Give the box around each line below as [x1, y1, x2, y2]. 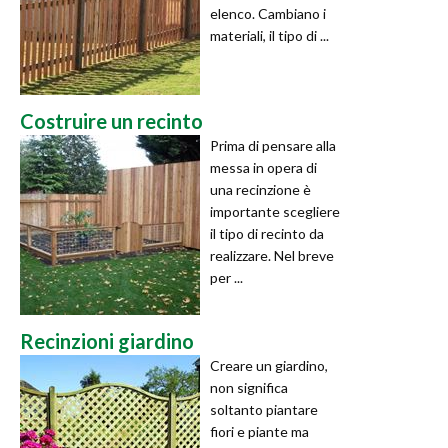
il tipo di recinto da [210, 224, 324, 242]
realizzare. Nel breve [210, 246, 334, 264]
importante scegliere [210, 202, 340, 220]
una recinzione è [210, 180, 311, 198]
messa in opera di [210, 158, 317, 176]
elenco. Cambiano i [210, 4, 326, 22]
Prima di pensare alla [210, 136, 336, 154]
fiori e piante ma [210, 422, 309, 440]
